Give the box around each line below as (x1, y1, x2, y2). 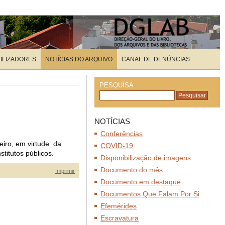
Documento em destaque (100, 178, 181, 186)
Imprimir (55, 168, 75, 174)
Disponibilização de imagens (100, 154, 191, 162)
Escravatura (100, 214, 139, 222)
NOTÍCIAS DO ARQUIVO (45, 56, 113, 63)
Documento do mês (100, 166, 163, 174)
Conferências (100, 130, 143, 138)
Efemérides (100, 202, 137, 210)
